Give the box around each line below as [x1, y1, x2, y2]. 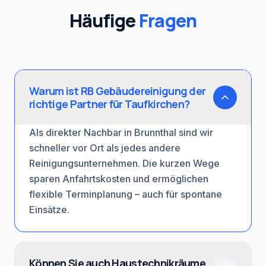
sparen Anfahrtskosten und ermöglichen [29, 173, 208, 185]
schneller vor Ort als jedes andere [29, 142, 180, 154]
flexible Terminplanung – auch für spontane [29, 188, 222, 200]
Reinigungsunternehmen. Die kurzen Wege [29, 157, 220, 169]
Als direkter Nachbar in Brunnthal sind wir [29, 126, 213, 138]
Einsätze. [29, 204, 69, 216]
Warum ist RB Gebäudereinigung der [29, 84, 206, 98]
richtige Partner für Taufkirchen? [29, 97, 190, 111]
